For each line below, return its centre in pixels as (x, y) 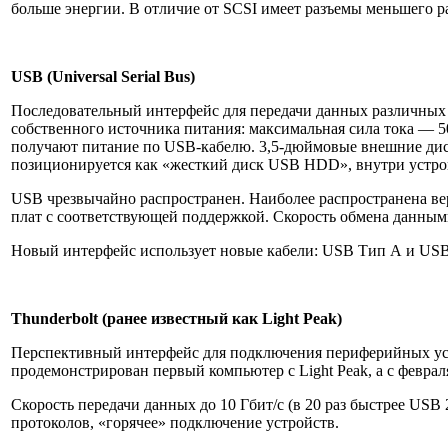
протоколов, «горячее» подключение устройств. (175, 422)
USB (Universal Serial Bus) (103, 76)
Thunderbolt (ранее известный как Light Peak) (176, 318)
